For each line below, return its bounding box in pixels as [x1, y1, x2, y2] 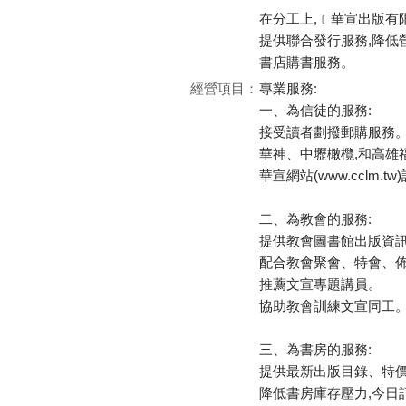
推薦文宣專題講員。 [259, 275, 382, 292]
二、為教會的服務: [259, 210, 372, 227]
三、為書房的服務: [259, 341, 372, 357]
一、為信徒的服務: [259, 101, 372, 118]
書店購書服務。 [259, 53, 354, 70]
